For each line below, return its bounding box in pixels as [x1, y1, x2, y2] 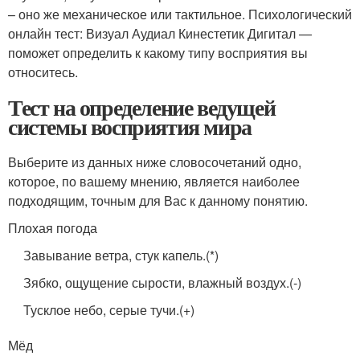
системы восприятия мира [8, 110, 252, 144]
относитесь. [8, 63, 78, 82]
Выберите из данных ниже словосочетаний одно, [8, 153, 301, 172]
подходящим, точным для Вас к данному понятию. [8, 191, 308, 211]
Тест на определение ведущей [8, 91, 276, 125]
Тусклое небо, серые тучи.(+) [23, 301, 195, 320]
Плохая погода [8, 219, 97, 238]
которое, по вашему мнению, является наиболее [8, 172, 300, 191]
